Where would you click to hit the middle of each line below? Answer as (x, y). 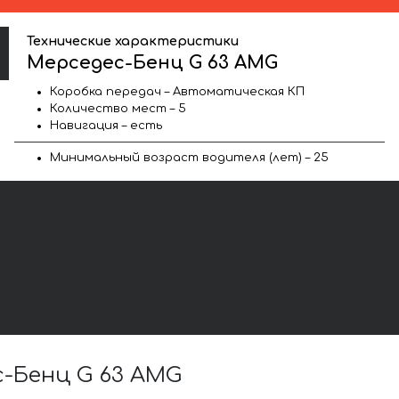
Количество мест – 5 (118, 108)
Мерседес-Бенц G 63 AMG (153, 62)
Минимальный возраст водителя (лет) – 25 (189, 157)
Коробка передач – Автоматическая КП (177, 91)
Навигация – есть (106, 125)
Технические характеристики (133, 41)
